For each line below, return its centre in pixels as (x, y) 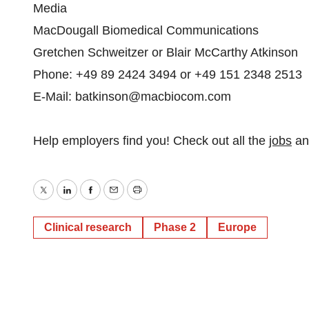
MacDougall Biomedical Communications (146, 30)
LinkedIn (89, 200)
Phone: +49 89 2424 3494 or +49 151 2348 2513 (168, 74)
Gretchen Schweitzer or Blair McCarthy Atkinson (166, 52)
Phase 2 (175, 227)
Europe (237, 227)
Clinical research (88, 227)
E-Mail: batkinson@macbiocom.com (132, 97)
